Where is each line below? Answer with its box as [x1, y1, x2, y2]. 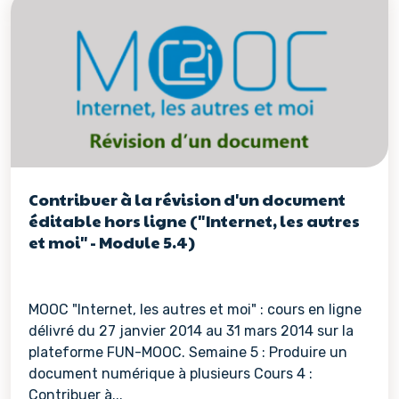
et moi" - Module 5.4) [28, 231, 195, 253]
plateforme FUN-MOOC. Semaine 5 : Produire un [28, 344, 347, 361]
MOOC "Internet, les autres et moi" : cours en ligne [28, 301, 362, 318]
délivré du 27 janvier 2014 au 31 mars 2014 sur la [28, 322, 354, 339]
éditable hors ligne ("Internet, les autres [28, 209, 360, 232]
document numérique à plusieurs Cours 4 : [28, 365, 313, 382]
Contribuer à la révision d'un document [28, 188, 346, 210]
